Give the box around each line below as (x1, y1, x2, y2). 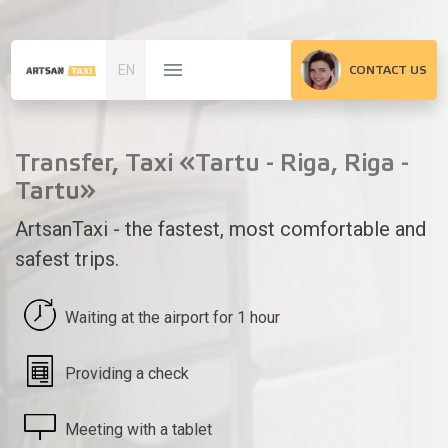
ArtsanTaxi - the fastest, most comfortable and (15, 217, 426, 241)
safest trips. (15, 247, 119, 271)
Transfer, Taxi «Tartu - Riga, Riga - (15, 150, 409, 177)
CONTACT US (348, 63, 427, 77)
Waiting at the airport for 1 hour (65, 308, 280, 327)
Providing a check (65, 364, 189, 383)
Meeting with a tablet (65, 420, 212, 439)
